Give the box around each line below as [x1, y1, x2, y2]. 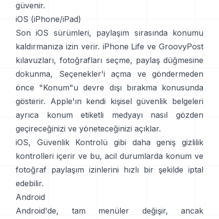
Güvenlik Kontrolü [37, 137, 108, 147]
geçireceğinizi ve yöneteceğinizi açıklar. [16, 123, 161, 133]
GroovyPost [159, 41, 204, 51]
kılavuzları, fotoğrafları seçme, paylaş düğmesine [16, 55, 203, 65]
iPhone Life [102, 41, 145, 51]
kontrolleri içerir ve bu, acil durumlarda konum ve [16, 151, 203, 161]
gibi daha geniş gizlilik [114, 137, 204, 147]
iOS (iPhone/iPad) [16, 14, 81, 24]
